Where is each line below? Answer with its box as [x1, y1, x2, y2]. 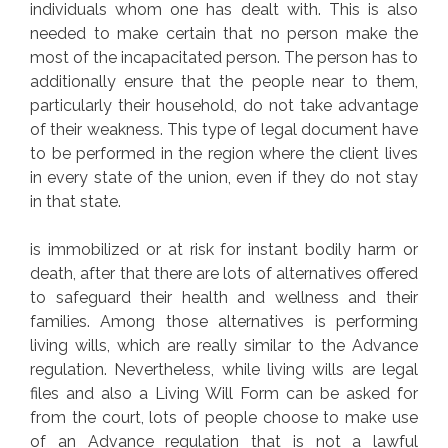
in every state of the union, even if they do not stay [30, 168, 418, 188]
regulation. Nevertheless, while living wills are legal [30, 360, 418, 380]
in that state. [30, 192, 121, 212]
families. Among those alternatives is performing [30, 312, 418, 332]
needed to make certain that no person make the [30, 24, 418, 44]
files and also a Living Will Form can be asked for [30, 384, 418, 404]
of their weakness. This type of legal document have [30, 120, 418, 140]
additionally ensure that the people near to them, [30, 72, 418, 92]
